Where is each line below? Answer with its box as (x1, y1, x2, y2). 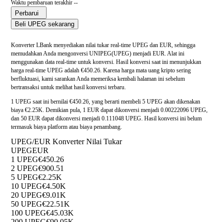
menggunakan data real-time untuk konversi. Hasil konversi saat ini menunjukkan (11, 58, 201, 66)
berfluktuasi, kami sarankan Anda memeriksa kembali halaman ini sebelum (11, 75, 185, 83)
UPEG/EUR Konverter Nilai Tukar (11, 137, 122, 146)
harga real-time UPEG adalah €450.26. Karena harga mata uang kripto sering (11, 67, 191, 74)
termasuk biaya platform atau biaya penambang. (11, 123, 122, 131)
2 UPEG (11, 164, 38, 173)
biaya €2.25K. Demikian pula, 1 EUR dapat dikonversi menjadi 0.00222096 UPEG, (11, 107, 208, 114)
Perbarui (15, 9, 39, 17)
